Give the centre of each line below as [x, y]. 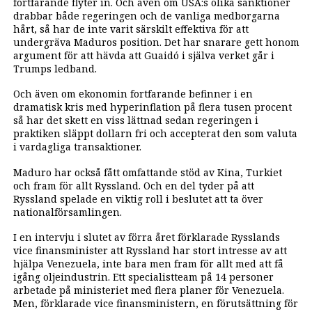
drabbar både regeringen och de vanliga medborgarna [146, 15]
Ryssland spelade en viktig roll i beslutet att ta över [138, 198]
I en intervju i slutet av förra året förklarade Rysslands [146, 237]
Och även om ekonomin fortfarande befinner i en [133, 94]
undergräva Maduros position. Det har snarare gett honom [156, 42]
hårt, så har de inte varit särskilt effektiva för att [131, 29]
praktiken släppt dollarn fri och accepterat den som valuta [155, 134]
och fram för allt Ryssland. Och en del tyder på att [133, 185]
